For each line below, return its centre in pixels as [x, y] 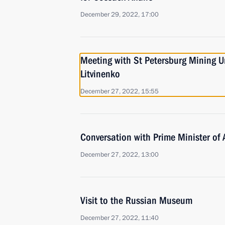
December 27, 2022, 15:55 [120, 91]
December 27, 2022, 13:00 [120, 155]
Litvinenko [100, 74]
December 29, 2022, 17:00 [120, 15]
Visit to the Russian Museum [136, 200]
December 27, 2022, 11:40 [120, 218]
